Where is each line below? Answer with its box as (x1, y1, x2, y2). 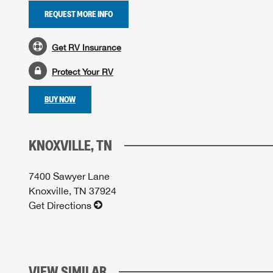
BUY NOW (44, 93, 76, 105)
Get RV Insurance (52, 41, 121, 52)
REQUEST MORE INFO (44, 8, 113, 19)
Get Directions (29, 199, 94, 211)
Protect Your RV (52, 66, 113, 77)
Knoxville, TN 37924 (29, 185, 116, 196)
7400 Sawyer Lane (29, 170, 110, 182)
